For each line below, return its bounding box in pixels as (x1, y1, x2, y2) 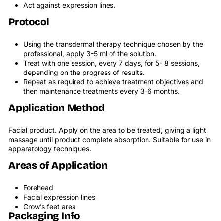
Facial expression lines (23, 193, 95, 202)
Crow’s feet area (23, 202, 76, 211)
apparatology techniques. (8, 145, 91, 153)
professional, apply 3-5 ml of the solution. (23, 49, 156, 58)
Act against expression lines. (23, 1, 115, 10)
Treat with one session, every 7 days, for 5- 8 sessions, (23, 59, 200, 68)
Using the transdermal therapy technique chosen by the (23, 40, 203, 49)
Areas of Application (8, 159, 108, 172)
